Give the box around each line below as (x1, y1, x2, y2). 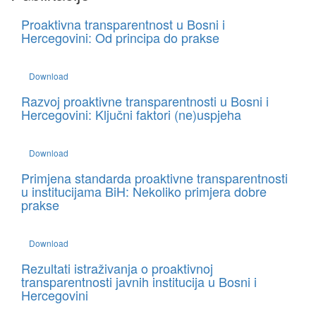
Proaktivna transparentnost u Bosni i (21, 15, 225, 33)
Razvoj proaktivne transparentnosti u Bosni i (21, 92, 269, 110)
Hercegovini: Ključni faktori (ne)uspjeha (21, 105, 241, 123)
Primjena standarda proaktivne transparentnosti (21, 169, 288, 187)
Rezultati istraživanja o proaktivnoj (21, 259, 213, 277)
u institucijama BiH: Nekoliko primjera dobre (21, 182, 267, 200)
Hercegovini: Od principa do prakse (21, 28, 219, 47)
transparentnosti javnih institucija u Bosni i (21, 272, 257, 291)
